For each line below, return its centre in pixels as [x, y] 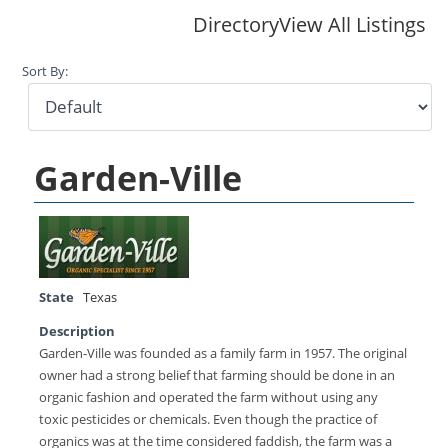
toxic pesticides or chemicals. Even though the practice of [208, 419]
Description [77, 331]
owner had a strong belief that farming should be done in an [217, 375]
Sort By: [45, 71]
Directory [235, 24]
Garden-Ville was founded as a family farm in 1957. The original [223, 353]
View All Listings [352, 24]
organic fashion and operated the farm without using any [209, 397]
